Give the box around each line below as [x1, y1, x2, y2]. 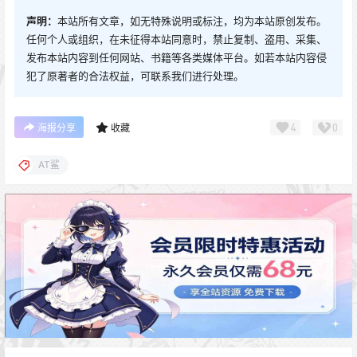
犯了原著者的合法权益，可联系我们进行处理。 [26, 69, 244, 83]
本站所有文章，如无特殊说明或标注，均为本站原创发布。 [57, 14, 327, 28]
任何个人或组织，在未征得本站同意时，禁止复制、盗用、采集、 [26, 33, 327, 46]
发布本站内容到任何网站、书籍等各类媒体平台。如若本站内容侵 [26, 51, 327, 65]
